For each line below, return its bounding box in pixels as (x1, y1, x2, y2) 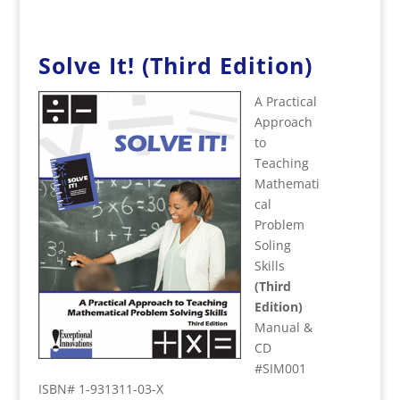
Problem (254, 216, 304, 233)
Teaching (254, 154, 309, 171)
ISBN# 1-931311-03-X (37, 380, 163, 397)
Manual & (254, 319, 312, 336)
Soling (254, 237, 291, 254)
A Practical (254, 93, 317, 110)
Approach (254, 113, 312, 130)
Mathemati (254, 175, 320, 192)
